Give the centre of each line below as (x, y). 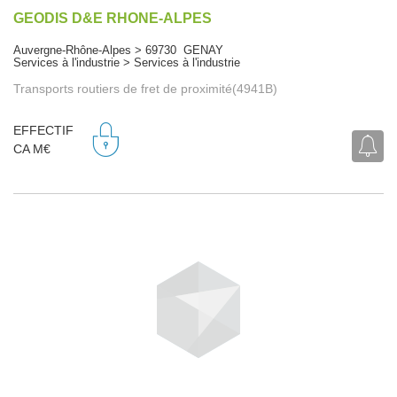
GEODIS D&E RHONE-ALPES (113, 18)
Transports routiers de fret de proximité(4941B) (145, 88)
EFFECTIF (43, 131)
